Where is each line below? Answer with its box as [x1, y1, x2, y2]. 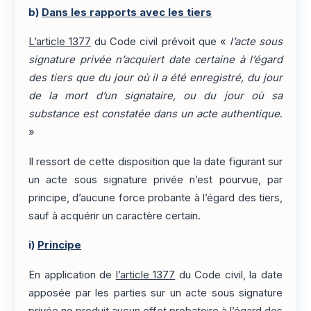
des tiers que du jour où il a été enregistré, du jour [28, 72, 283, 85]
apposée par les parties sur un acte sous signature [28, 286, 283, 299]
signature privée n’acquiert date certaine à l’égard [28, 53, 283, 67]
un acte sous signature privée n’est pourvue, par [28, 173, 283, 186]
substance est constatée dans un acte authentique [28, 108, 280, 121]
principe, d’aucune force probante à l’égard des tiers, [28, 191, 283, 204]
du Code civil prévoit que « [91, 35, 230, 49]
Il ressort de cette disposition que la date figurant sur [28, 155, 283, 168]
